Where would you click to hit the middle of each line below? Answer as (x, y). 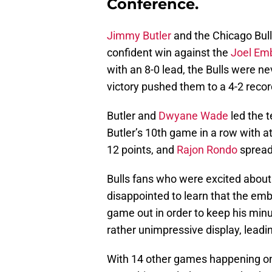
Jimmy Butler (139, 36)
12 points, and (142, 150)
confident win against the (169, 53)
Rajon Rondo (207, 150)
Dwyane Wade (193, 116)
